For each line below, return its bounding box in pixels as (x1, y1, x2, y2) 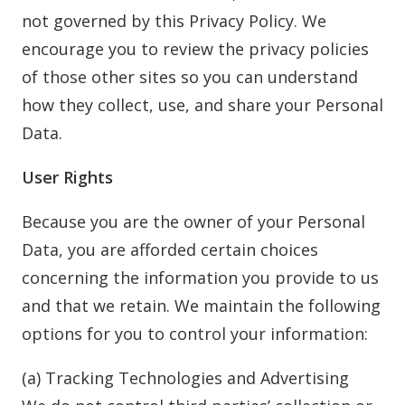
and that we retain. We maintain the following (22, 295, 381, 316)
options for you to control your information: (22, 323, 368, 344)
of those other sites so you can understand (22, 66, 358, 88)
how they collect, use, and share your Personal (22, 94, 383, 116)
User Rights (22, 166, 113, 188)
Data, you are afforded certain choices (22, 239, 318, 260)
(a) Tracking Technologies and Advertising (22, 367, 349, 389)
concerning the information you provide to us (22, 267, 379, 288)
